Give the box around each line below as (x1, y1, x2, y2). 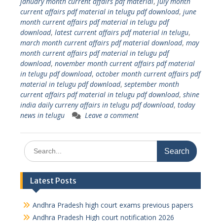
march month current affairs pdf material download (20, 38, 182, 47)
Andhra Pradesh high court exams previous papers (32, 200, 193, 210)
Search (24, 141, 45, 150)
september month (124, 79, 179, 89)
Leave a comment (84, 110, 139, 120)
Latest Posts (30, 176, 76, 185)
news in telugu (20, 110, 65, 120)
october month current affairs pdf (95, 69, 200, 78)
